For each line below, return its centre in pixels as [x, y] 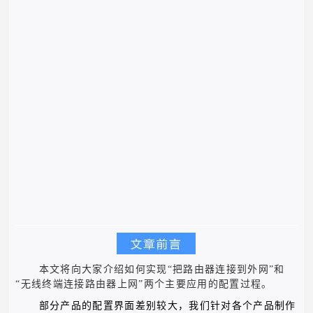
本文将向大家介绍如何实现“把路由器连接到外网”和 [162, 269]
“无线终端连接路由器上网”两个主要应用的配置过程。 [144, 284]
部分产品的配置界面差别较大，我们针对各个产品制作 [167, 306]
